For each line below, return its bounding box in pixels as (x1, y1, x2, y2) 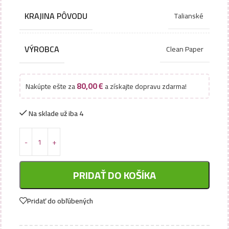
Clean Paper (166, 42, 203, 56)
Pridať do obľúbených (27, 194, 93, 208)
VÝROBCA (25, 41, 59, 57)
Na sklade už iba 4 (29, 107, 84, 120)
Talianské (174, 9, 203, 22)
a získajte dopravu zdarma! (103, 80, 187, 93)
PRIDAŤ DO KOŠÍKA (73, 165, 156, 185)
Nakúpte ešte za (26, 80, 77, 93)
